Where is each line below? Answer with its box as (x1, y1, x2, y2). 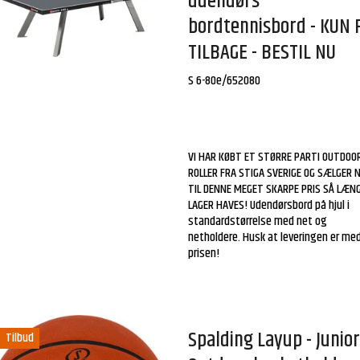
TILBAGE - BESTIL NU (188, 37, 337, 69)
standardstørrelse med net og (188, 211, 328, 231)
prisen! (188, 243, 220, 264)
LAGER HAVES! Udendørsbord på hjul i (188, 194, 350, 215)
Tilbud (5, 327, 34, 348)
